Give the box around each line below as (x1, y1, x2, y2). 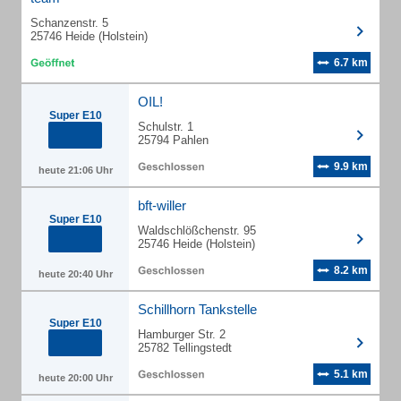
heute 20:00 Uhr (38, 372, 113, 383)
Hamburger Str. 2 (138, 328, 226, 341)
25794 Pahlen (138, 133, 209, 147)
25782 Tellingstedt (138, 341, 232, 354)
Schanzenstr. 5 (30, 16, 108, 30)
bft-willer (138, 198, 186, 213)
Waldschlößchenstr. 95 (138, 224, 256, 237)
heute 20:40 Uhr (38, 269, 113, 279)
